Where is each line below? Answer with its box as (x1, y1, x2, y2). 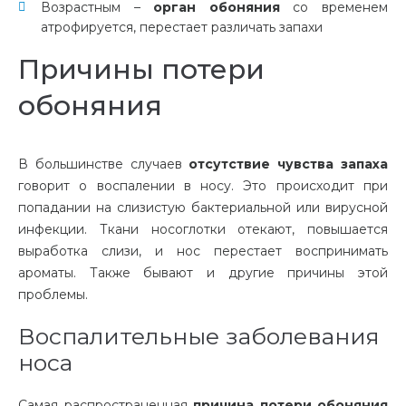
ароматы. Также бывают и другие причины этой (18, 265, 388, 282)
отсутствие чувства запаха (188, 156, 389, 173)
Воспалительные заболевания (18, 323, 380, 351)
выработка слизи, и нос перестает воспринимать (18, 243, 388, 260)
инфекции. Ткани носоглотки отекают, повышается (18, 221, 388, 238)
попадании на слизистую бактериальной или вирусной (18, 199, 388, 217)
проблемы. (18, 286, 88, 304)
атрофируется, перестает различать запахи (41, 19, 323, 36)
